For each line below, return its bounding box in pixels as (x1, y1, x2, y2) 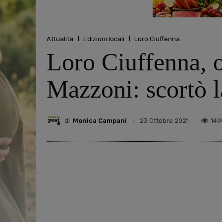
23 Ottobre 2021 (140, 117, 189, 125)
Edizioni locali (83, 35, 124, 43)
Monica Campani (73, 116, 127, 124)
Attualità (47, 35, 73, 43)
